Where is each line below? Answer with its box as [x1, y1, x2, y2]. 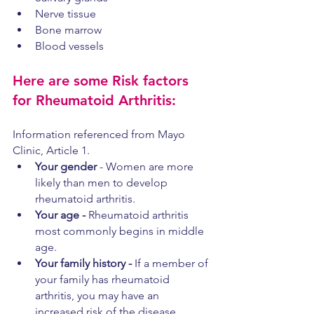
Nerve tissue [35, 7, 96, 20]
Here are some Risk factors [13, 72, 193, 89]
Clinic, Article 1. [13, 144, 90, 157]
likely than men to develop [35, 176, 170, 189]
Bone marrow [35, 23, 102, 36]
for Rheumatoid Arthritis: [13, 92, 176, 109]
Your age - [35, 208, 88, 221]
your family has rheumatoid [35, 273, 172, 286]
